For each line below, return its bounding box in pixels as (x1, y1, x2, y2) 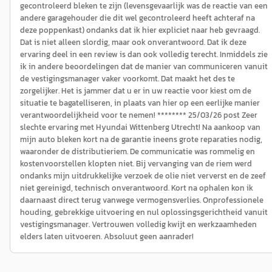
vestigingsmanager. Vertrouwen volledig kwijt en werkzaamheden (20, 219, 257, 230)
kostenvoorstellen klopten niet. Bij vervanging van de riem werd (20, 158, 252, 169)
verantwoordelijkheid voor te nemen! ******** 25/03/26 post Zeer (20, 109, 257, 121)
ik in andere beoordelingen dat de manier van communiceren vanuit (20, 61, 268, 72)
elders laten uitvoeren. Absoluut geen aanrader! (20, 231, 194, 242)
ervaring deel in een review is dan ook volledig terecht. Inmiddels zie (20, 49, 268, 60)
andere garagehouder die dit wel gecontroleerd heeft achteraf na (20, 12, 255, 24)
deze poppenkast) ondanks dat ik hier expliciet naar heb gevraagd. (20, 24, 260, 36)
